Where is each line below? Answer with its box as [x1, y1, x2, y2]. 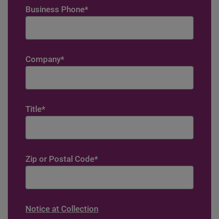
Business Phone [25, 4, 85, 14]
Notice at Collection [25, 204, 99, 214]
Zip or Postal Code [25, 154, 95, 164]
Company [25, 54, 61, 64]
